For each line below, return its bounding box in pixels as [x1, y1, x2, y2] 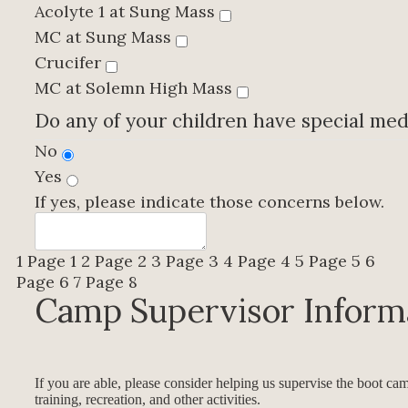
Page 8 [86, 271, 138, 293]
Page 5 [309, 250, 361, 272]
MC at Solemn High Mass [35, 77, 237, 99]
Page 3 [166, 250, 219, 272]
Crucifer [35, 52, 106, 74]
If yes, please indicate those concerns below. [35, 191, 384, 213]
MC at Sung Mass [35, 26, 176, 48]
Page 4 [238, 250, 291, 272]
